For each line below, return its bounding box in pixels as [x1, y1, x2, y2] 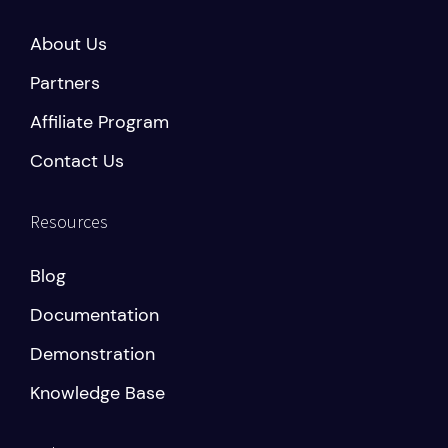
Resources [30, 209, 108, 233]
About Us [30, 31, 107, 56]
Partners [30, 70, 100, 95]
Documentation [30, 302, 159, 327]
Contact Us [30, 148, 124, 173]
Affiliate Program [30, 109, 169, 134]
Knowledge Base [30, 380, 165, 405]
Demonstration [30, 341, 155, 366]
